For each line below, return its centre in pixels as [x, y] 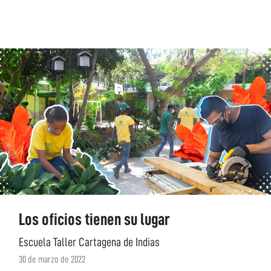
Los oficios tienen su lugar [95, 219]
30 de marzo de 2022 [52, 259]
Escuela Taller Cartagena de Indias [90, 242]
